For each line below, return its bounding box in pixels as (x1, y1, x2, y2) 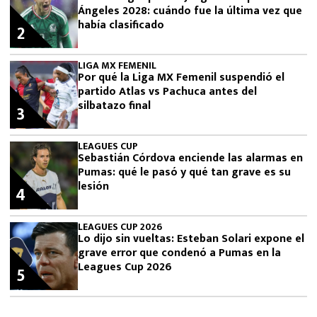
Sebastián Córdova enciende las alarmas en (78, 148, 303, 168)
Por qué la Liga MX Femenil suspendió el (78, 67, 284, 87)
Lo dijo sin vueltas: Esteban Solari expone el (78, 229, 304, 248)
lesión (78, 176, 109, 196)
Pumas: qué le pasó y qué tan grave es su (78, 162, 291, 182)
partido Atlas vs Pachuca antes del (78, 81, 257, 101)
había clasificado (78, 15, 164, 35)
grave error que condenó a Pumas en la (78, 243, 281, 263)
